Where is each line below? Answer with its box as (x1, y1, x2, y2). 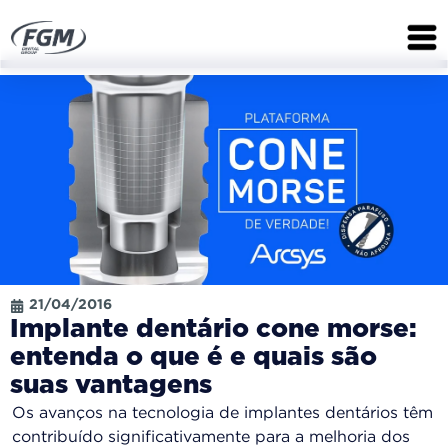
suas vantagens (10, 374, 212, 397)
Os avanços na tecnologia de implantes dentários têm (12, 406, 433, 421)
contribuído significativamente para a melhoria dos (12, 430, 410, 445)
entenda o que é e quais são (10, 346, 377, 369)
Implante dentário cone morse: (10, 318, 417, 341)
